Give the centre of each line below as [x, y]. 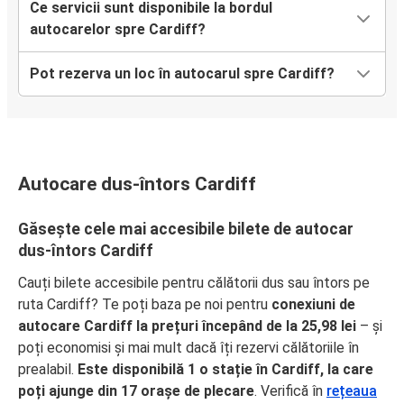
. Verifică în [290, 390]
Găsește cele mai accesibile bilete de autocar [186, 229]
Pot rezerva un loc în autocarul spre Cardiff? [182, 73]
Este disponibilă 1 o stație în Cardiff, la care [225, 369]
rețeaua [352, 390]
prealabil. [48, 369]
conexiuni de [313, 304]
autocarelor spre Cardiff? [118, 29]
